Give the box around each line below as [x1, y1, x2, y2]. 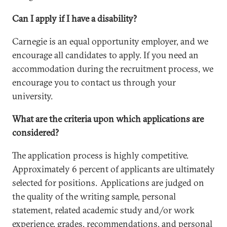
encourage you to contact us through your [12, 77, 176, 88]
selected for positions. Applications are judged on [12, 177, 204, 188]
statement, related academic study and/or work [12, 204, 195, 216]
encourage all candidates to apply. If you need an [12, 49, 199, 61]
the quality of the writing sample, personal [12, 191, 176, 202]
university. [12, 90, 55, 102]
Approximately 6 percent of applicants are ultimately [12, 163, 215, 175]
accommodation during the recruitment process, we [12, 63, 213, 74]
